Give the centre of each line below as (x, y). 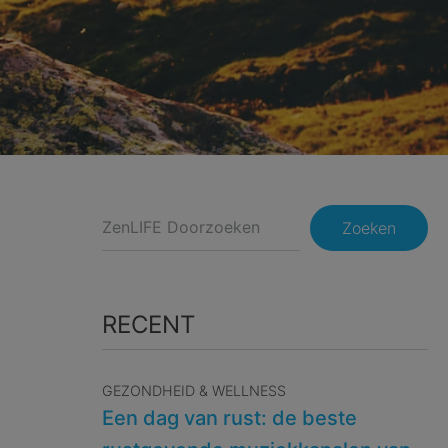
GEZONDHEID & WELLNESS (193, 391)
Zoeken (368, 227)
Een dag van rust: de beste (229, 418)
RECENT (148, 325)
